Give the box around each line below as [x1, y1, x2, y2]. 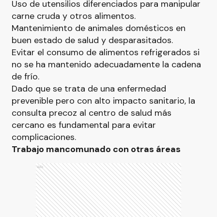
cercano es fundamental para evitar [12, 119, 156, 131]
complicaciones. [12, 131, 76, 143]
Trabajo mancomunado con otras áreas [12, 143, 181, 155]
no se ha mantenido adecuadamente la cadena [12, 59, 201, 70]
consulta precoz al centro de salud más [12, 107, 171, 119]
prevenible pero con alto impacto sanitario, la [12, 95, 195, 107]
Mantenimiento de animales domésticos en [12, 22, 186, 34]
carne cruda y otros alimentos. [12, 10, 136, 22]
